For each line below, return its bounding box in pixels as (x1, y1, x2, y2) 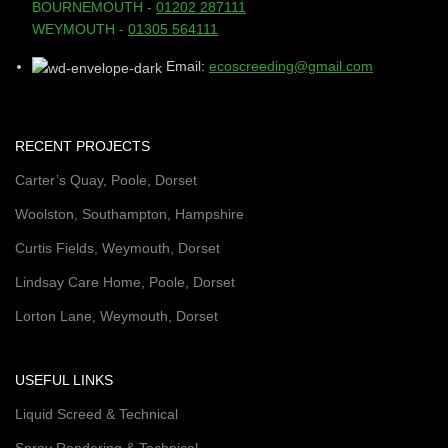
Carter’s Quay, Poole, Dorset (15, 171, 197, 188)
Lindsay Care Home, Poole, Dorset (15, 273, 235, 290)
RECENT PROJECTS (15, 137, 150, 154)
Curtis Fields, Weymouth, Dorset (15, 239, 220, 256)
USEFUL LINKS (15, 371, 113, 388)
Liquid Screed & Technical (15, 405, 178, 422)
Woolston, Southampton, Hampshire (15, 205, 244, 222)
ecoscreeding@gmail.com (209, 58, 373, 75)
